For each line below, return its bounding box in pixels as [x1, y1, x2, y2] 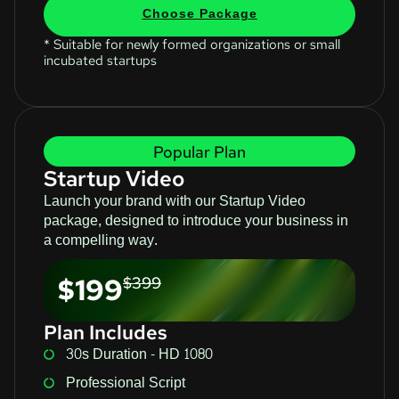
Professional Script [66, 369, 185, 395]
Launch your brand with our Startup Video [44, 187, 305, 214]
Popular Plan [153, 141, 246, 162]
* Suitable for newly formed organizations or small [44, 35, 340, 53]
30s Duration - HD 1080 [66, 340, 213, 367]
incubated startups [44, 51, 157, 69]
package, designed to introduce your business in [44, 207, 348, 233]
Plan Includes [44, 319, 167, 346]
